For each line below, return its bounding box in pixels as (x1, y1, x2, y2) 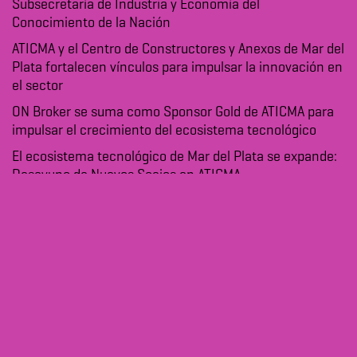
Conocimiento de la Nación (12, 16, 171, 31)
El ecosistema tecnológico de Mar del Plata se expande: (12, 150, 337, 165)
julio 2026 (12, 266, 71, 281)
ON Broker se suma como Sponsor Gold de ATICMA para (12, 105, 334, 120)
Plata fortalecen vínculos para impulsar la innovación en (12, 61, 343, 76)
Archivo (12, 235, 83, 257)
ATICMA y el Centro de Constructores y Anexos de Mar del (12, 42, 344, 57)
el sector (12, 79, 63, 94)
